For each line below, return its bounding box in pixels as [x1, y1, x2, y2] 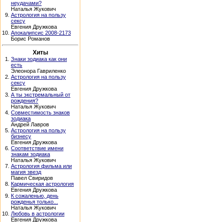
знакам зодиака [11, 151, 50, 157]
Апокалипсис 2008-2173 [11, 30, 71, 36]
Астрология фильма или [11, 163, 72, 169]
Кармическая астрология [11, 181, 74, 187]
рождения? [11, 98, 38, 104]
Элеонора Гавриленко [11, 68, 66, 74]
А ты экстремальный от [11, 92, 70, 98]
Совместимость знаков [11, 110, 70, 115]
